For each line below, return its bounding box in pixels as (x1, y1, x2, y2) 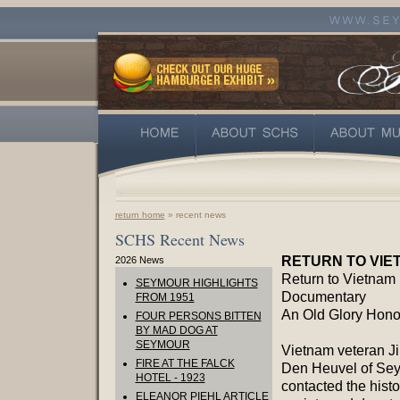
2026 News (114, 254, 164, 265)
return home (114, 210, 165, 220)
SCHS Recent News (114, 229, 245, 250)
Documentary (280, 289, 366, 304)
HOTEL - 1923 (135, 371, 205, 384)
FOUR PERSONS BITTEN (135, 310, 262, 322)
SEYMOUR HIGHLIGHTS (135, 277, 258, 289)
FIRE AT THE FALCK (135, 357, 235, 370)
